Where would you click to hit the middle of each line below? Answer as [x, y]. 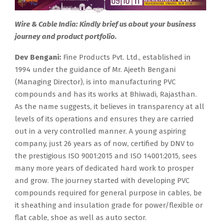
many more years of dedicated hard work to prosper [104, 168]
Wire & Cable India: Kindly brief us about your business [105, 24]
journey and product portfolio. [66, 36]
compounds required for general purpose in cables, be [108, 193]
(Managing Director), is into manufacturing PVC [95, 82]
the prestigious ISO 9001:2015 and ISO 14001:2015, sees [106, 156]
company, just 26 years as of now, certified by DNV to [104, 143]
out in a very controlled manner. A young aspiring [100, 131]
